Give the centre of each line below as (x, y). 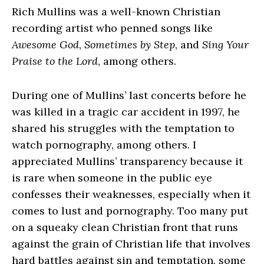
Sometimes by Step (130, 45)
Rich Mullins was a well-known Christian (116, 12)
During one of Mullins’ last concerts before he (129, 95)
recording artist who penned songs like (112, 28)
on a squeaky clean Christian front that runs (125, 227)
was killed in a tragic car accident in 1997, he (126, 112)
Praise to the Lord (55, 61)
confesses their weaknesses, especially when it (131, 194)
